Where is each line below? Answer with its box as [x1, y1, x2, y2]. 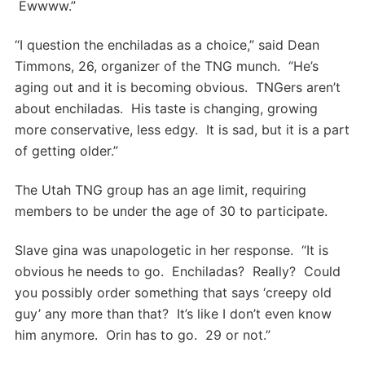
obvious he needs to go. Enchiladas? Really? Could [15, 263, 341, 280]
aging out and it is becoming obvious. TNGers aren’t [15, 79, 341, 96]
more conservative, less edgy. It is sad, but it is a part [15, 121, 350, 139]
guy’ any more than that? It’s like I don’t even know [15, 306, 332, 323]
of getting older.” [15, 143, 118, 160]
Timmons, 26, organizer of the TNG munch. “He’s [15, 58, 319, 75]
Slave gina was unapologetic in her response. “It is [15, 242, 328, 259]
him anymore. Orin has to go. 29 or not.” [15, 327, 270, 344]
